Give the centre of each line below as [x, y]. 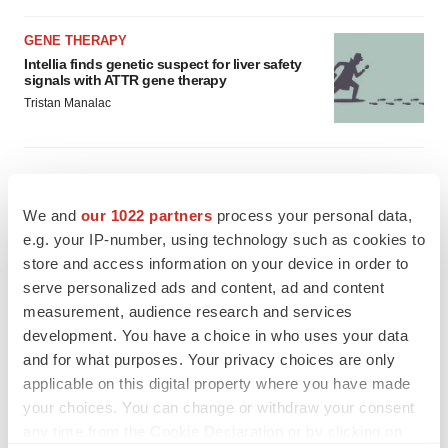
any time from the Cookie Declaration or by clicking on [212, 431]
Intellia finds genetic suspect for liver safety [163, 64]
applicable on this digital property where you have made [217, 383]
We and [52, 215]
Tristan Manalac [67, 103]
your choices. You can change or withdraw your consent [219, 407]
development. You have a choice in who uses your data [215, 335]
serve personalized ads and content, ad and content [203, 287]
